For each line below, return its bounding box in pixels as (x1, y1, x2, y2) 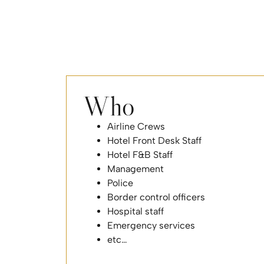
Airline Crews (107, 120, 167, 132)
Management (107, 163, 166, 174)
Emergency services (107, 219, 195, 231)
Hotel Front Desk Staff (107, 134, 202, 146)
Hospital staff (107, 205, 164, 217)
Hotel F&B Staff (107, 148, 173, 160)
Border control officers (107, 191, 205, 203)
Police (107, 177, 133, 189)
